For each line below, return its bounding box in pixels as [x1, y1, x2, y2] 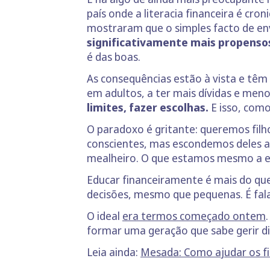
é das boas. [87, 49, 140, 64]
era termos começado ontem [122, 209, 266, 223]
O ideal [87, 209, 122, 223]
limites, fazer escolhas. [87, 100, 209, 115]
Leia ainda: [87, 245, 140, 259]
